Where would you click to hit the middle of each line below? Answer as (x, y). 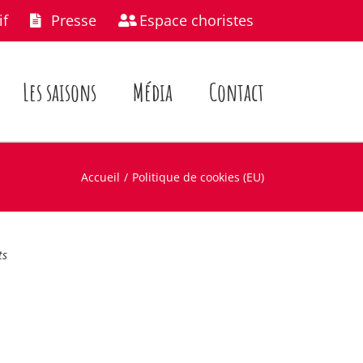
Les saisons (60, 92)
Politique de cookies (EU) (198, 177)
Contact (237, 92)
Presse (74, 20)
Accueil (101, 177)
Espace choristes (196, 20)
